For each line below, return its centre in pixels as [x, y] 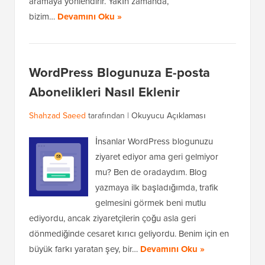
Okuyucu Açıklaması [169, 116]
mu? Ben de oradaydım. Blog [151, 172]
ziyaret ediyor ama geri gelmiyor [157, 157]
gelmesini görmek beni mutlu [151, 203]
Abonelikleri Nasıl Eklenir [104, 92]
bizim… [43, 17]
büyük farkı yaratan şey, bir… [85, 249]
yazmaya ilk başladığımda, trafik [157, 188]
